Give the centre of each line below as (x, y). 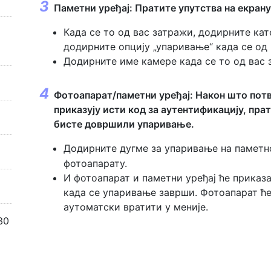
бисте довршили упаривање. (124, 124)
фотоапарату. (95, 163)
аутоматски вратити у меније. (136, 207)
